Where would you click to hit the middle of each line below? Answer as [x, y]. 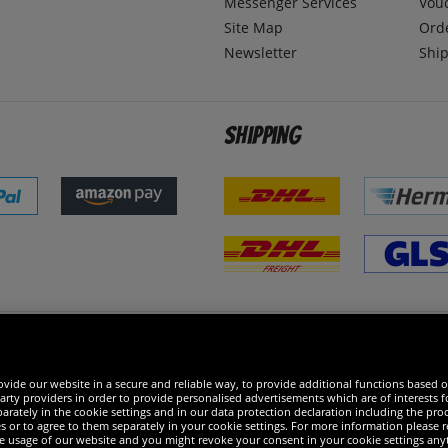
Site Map [253, 28]
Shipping [262, 136]
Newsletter [260, 53]
